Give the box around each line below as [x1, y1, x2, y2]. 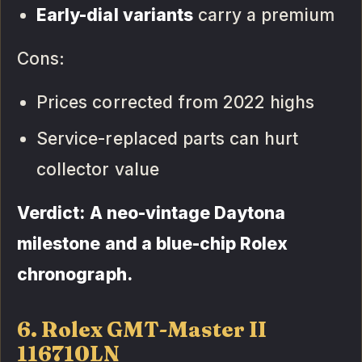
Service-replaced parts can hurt [36, 128, 299, 149]
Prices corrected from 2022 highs [36, 91, 315, 112]
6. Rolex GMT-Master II [17, 316, 267, 343]
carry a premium [192, 4, 335, 25]
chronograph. [17, 263, 133, 284]
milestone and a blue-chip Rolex [17, 233, 288, 254]
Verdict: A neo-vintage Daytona [17, 202, 286, 223]
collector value [36, 158, 159, 179]
